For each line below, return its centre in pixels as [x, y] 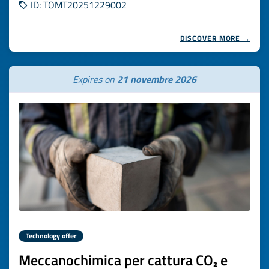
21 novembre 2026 [157, 79]
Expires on [95, 79]
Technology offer [51, 236]
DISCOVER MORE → [215, 38]
